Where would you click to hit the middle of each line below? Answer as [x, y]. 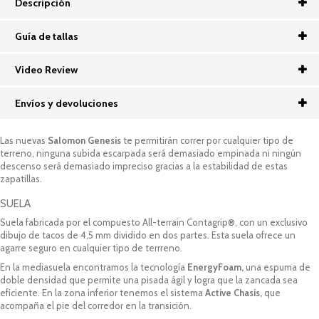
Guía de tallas [47, 36]
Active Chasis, [234, 292]
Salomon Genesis [85, 140]
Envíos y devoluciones [67, 103]
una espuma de [277, 267]
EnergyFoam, [215, 267]
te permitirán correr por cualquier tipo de [208, 140]
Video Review [46, 69]
